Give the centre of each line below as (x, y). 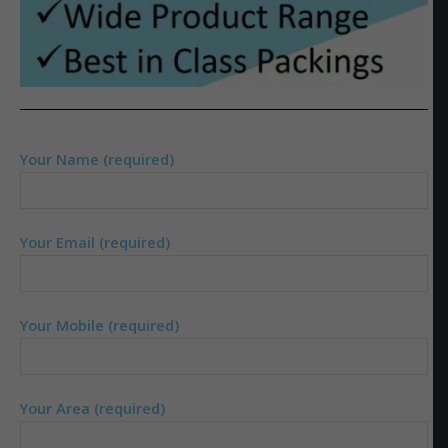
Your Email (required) (95, 241)
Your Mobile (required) (99, 324)
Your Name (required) (97, 158)
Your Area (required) (92, 407)
